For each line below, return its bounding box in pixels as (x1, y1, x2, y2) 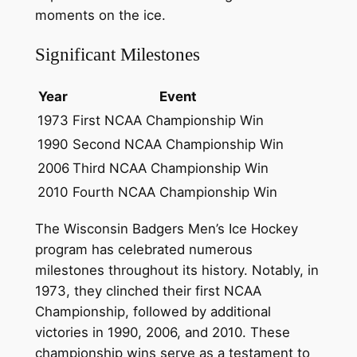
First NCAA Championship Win (72, 112, 264, 129)
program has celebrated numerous (34, 241, 253, 258)
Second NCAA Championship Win (72, 136, 284, 153)
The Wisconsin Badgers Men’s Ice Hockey (34, 221, 298, 237)
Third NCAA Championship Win (72, 160, 269, 177)
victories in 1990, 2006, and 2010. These (34, 324, 290, 341)
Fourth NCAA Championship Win (72, 184, 277, 201)
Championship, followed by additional (34, 304, 271, 320)
